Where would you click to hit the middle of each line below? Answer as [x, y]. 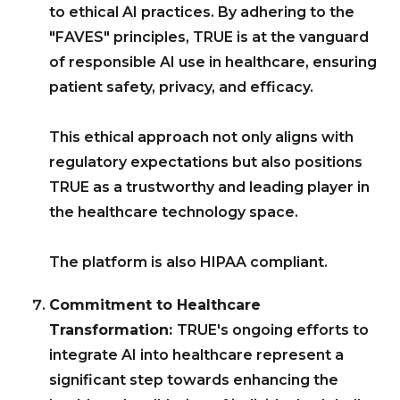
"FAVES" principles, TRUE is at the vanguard [209, 37]
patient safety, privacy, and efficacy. [181, 87]
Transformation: [113, 330]
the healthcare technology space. [174, 212]
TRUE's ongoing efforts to [273, 330]
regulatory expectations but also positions [206, 162]
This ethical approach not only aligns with [201, 137]
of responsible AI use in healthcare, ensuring [213, 62]
